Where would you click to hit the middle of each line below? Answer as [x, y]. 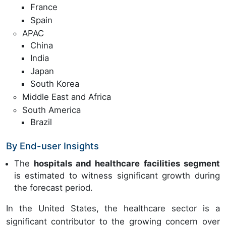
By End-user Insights [52, 146]
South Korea [55, 84]
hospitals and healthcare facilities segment [127, 163]
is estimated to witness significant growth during [117, 175]
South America [51, 110]
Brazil [41, 122]
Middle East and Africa [67, 97]
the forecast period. [53, 187]
